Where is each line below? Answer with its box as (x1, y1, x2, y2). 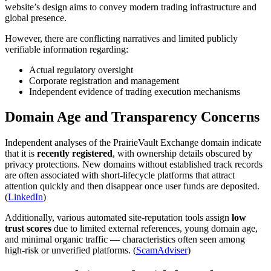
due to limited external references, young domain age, (51, 223, 258, 234)
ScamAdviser (136, 245, 188, 256)
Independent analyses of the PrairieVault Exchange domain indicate (5, 137, 261, 148)
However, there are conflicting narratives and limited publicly (5, 33, 238, 44)
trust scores (5, 223, 51, 234)
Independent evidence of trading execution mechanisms (29, 86, 240, 97)
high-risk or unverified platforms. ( (5, 245, 136, 256)
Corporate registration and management (29, 75, 179, 86)
